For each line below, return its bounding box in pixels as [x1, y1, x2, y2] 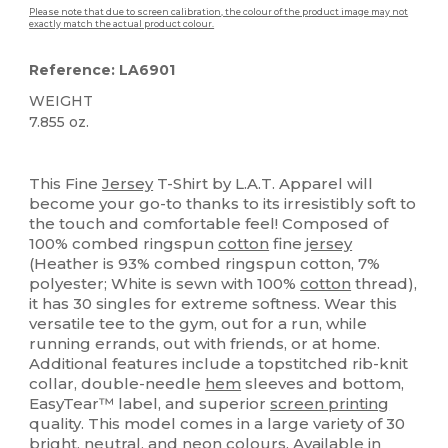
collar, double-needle [29, 374, 206, 393]
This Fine [29, 174, 103, 193]
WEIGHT [29, 92, 94, 110]
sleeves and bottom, [241, 374, 405, 393]
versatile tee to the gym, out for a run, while [29, 314, 368, 333]
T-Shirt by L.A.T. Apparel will [153, 174, 374, 193]
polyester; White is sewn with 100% [29, 274, 301, 293]
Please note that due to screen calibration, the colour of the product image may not [29, 7, 409, 17]
